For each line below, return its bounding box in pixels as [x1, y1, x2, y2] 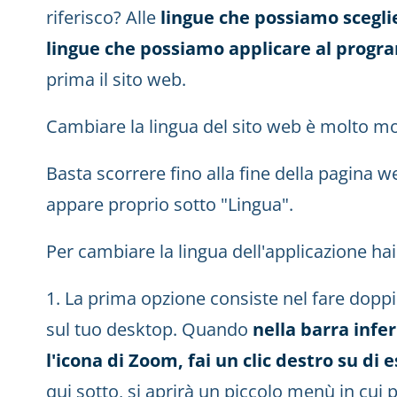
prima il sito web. [46, 67, 186, 91]
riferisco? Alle [46, 5, 156, 29]
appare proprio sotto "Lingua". [46, 192, 293, 216]
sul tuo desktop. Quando [46, 317, 248, 341]
